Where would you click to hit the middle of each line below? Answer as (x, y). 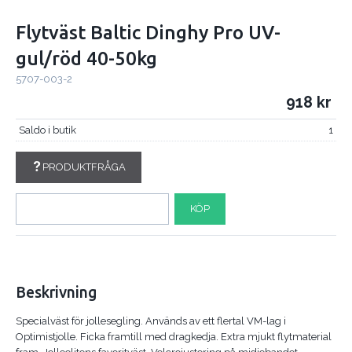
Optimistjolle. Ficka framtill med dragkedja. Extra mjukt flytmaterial (174, 336)
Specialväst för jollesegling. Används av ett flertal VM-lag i (151, 321)
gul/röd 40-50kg (86, 59)
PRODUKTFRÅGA (84, 167)
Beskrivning (57, 292)
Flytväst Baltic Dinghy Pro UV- (148, 33)
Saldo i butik (47, 130)
